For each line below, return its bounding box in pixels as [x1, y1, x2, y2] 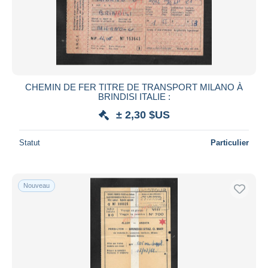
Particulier [211, 138, 249, 147]
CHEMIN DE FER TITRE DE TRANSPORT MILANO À [25, 81, 243, 92]
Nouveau [23, 181, 50, 189]
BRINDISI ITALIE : [98, 91, 170, 102]
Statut [19, 138, 40, 147]
